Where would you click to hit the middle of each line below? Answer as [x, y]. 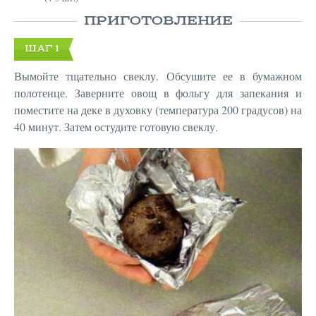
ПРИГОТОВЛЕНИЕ [158, 22]
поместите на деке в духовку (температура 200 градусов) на [158, 110]
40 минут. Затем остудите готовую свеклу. [116, 127]
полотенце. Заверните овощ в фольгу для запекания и [158, 93]
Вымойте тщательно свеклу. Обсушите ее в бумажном [158, 76]
